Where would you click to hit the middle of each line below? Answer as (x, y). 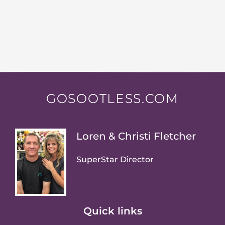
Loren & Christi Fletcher (136, 136)
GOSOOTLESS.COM (113, 98)
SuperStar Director (115, 160)
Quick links (113, 211)
